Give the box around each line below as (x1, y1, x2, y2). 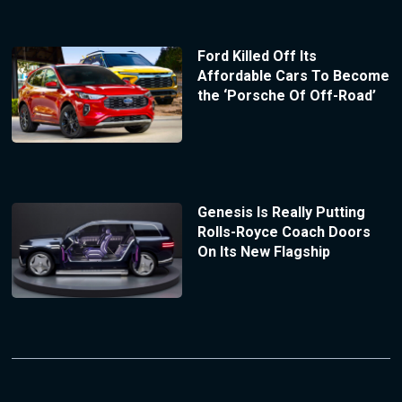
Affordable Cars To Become (197, 66, 389, 84)
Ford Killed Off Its (197, 47, 317, 65)
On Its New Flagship (197, 242, 330, 260)
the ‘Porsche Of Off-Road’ (197, 86, 376, 104)
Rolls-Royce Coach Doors (197, 223, 371, 240)
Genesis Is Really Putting (197, 203, 365, 221)
